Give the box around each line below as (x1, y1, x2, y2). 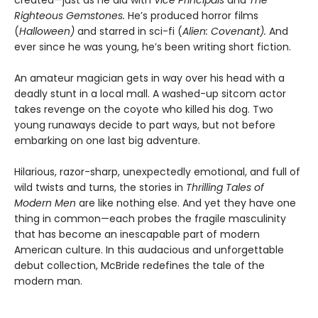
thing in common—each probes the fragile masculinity (14, 211, 286, 226)
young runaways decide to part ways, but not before (14, 117, 275, 132)
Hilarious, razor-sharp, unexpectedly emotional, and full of (14, 164, 300, 179)
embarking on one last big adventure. (14, 133, 200, 148)
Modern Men (14, 195, 76, 210)
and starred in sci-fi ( (77, 23, 182, 38)
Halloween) (19, 23, 77, 38)
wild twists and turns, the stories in (14, 180, 186, 194)
